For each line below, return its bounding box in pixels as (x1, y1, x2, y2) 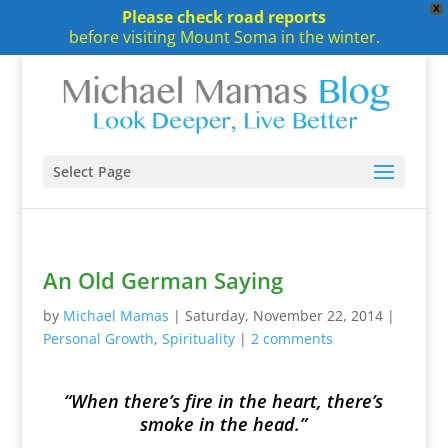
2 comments (250, 329, 333, 348)
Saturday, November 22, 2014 (184, 306, 383, 325)
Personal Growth (42, 329, 154, 348)
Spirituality (161, 329, 235, 348)
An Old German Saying (42, 265, 283, 295)
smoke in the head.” (140, 412, 308, 436)
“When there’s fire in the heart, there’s (64, 389, 384, 413)
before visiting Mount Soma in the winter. (68, 26, 380, 48)
